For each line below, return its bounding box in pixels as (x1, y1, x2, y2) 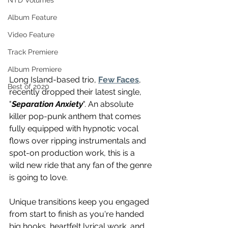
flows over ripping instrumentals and (9, 136, 148, 146)
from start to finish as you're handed (9, 209, 146, 219)
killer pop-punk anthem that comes (9, 111, 143, 122)
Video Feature (8, 31, 54, 39)
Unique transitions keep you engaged (9, 197, 151, 207)
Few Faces (98, 75, 139, 85)
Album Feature (8, 13, 57, 22)
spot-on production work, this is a (9, 148, 137, 158)
